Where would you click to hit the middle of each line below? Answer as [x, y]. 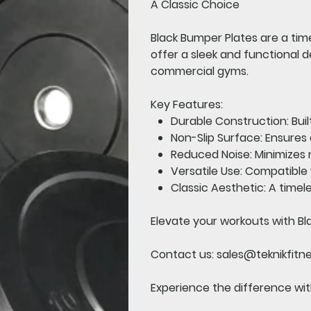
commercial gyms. [200, 71]
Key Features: [187, 104]
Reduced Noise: [211, 154]
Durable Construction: [229, 121]
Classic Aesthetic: [218, 187]
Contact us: [183, 254]
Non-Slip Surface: [216, 137]
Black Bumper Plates [204, 37]
